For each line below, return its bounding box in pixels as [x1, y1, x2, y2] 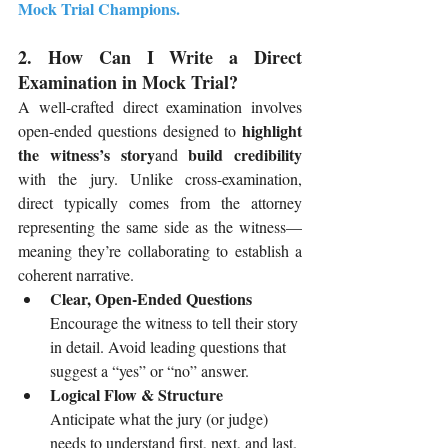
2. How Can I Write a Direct [18, 44, 302, 71]
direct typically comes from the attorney [18, 192, 302, 214]
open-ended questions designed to [18, 120, 242, 142]
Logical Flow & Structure [50, 383, 223, 407]
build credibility [188, 143, 302, 167]
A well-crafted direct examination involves [18, 96, 302, 118]
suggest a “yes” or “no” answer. [50, 360, 249, 382]
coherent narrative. [18, 264, 134, 286]
